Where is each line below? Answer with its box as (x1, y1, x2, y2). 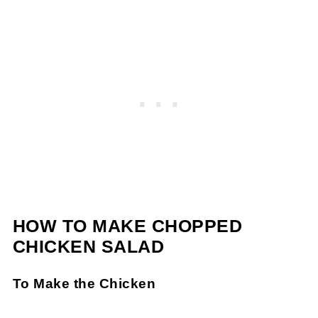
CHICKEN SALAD (12, 237, 165, 257)
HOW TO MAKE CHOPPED (12, 216, 243, 236)
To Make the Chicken (12, 276, 156, 292)
